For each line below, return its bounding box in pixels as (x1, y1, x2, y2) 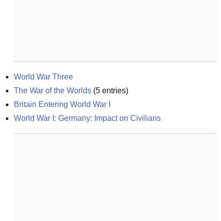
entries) (100, 86, 128, 95)
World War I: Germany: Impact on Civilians (14, 114, 161, 122)
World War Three (14, 73, 73, 81)
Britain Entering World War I (14, 100, 110, 109)
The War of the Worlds (14, 86, 91, 95)
